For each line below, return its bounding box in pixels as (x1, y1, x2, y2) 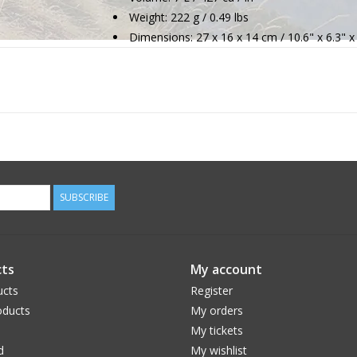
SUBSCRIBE (60, 190, 108, 204)
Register (190, 283, 233, 298)
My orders (190, 303, 243, 318)
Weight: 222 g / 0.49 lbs (128, 10, 249, 25)
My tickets (190, 323, 243, 338)
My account (190, 261, 262, 278)
